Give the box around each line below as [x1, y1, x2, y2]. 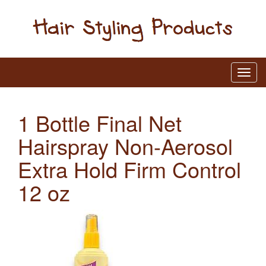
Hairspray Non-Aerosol [18, 130, 233, 161]
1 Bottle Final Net [18, 107, 182, 138]
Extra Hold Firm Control [18, 153, 241, 184]
